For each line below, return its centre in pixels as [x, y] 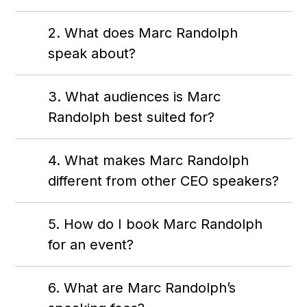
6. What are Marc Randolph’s [142, 288]
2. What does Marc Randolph [143, 33]
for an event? [91, 245]
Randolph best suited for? [132, 118]
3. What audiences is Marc [135, 97]
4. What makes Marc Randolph [149, 161]
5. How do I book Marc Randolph [156, 224]
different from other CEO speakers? [164, 181]
